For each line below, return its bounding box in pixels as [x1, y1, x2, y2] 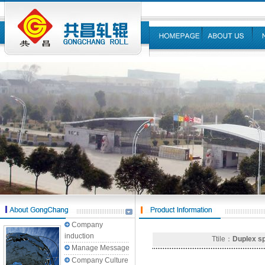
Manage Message [72, 244, 130, 252]
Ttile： [212, 235, 232, 243]
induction [64, 232, 94, 240]
